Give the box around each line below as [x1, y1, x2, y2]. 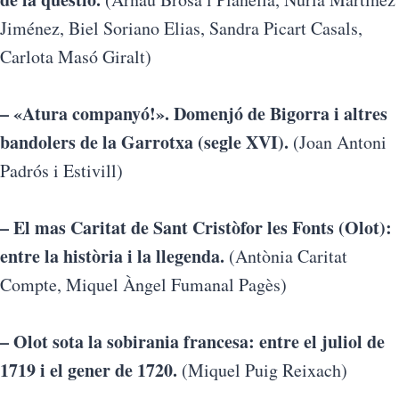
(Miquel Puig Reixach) [182, 358, 347, 382]
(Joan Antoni [289, 130, 387, 154]
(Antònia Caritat [224, 244, 347, 268]
